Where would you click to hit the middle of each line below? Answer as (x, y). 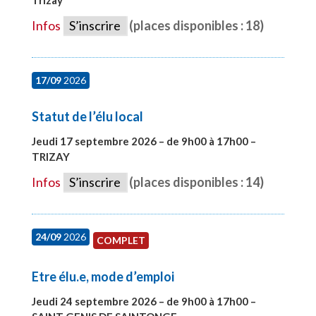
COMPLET (121, 240)
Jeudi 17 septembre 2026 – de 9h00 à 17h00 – (144, 141)
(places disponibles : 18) (196, 25)
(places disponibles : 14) (196, 182)
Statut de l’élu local (87, 116)
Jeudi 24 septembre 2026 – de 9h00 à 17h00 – (144, 301)
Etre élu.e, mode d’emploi (103, 276)
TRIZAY (51, 156)
